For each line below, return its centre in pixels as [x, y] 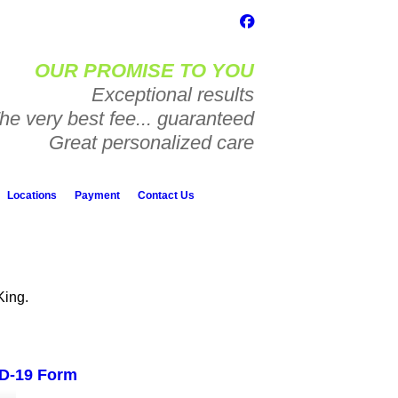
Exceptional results [173, 95]
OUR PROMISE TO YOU [144, 71]
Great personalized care [151, 143]
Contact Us [166, 195]
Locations [32, 195]
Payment [97, 195]
